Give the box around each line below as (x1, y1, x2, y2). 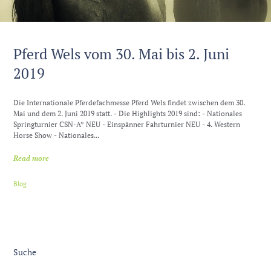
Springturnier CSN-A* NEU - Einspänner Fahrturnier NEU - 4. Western (13, 120, 241, 129)
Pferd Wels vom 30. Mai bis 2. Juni (13, 44, 230, 64)
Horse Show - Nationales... (13, 131, 100, 140)
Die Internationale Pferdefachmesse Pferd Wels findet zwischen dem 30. (13, 98, 246, 108)
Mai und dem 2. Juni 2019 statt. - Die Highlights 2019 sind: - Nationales (13, 109, 243, 119)
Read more (13, 153, 50, 163)
